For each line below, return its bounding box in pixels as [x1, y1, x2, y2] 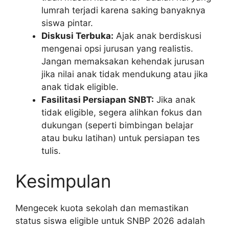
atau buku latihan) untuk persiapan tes [41, 132, 200, 143]
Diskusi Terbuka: [41, 30, 113, 41]
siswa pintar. [41, 17, 93, 28]
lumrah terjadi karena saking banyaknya [41, 5, 205, 15]
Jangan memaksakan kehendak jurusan [41, 56, 204, 66]
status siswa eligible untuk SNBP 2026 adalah [15, 216, 205, 226]
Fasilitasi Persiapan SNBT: [41, 94, 154, 105]
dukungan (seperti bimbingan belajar [41, 120, 193, 130]
